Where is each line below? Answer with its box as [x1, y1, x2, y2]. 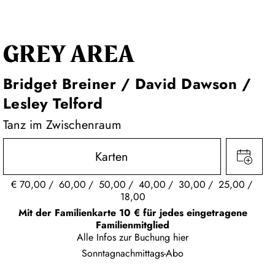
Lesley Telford [2, 93, 103, 114]
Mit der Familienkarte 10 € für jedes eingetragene [18, 206, 247, 220]
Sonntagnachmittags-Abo [82, 246, 184, 260]
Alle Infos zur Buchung [77, 230, 174, 244]
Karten [95, 148, 129, 166]
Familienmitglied [96, 218, 170, 232]
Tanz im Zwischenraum [2, 116, 122, 134]
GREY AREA [2, 36, 134, 73]
